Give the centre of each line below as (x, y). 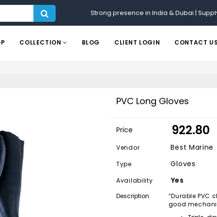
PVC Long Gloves (153, 101)
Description (133, 196)
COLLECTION (41, 42)
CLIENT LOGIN (137, 42)
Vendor (128, 147)
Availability (135, 180)
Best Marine (191, 147)
